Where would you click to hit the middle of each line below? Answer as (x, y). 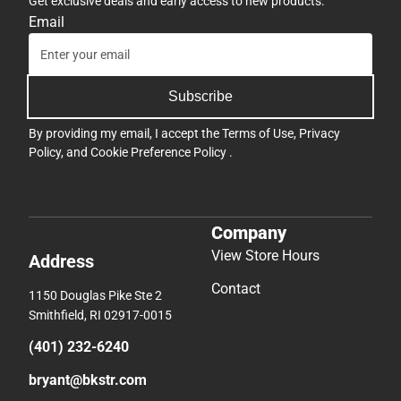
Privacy (320, 133)
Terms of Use (258, 133)
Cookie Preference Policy (160, 152)
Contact (236, 289)
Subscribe (200, 96)
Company (249, 233)
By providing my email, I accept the (125, 133)
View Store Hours (265, 256)
